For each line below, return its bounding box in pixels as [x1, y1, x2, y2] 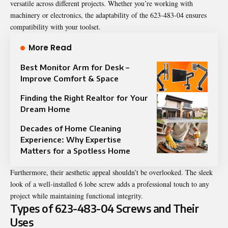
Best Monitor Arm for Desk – [20, 62, 129, 72]
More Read [28, 42, 72, 53]
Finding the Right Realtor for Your [20, 93, 148, 102]
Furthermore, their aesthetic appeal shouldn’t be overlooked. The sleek [10, 167, 213, 177]
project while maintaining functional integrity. [10, 190, 143, 201]
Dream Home [20, 104, 70, 113]
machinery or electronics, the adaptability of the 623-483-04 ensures [10, 10, 207, 20]
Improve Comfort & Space [20, 73, 119, 83]
